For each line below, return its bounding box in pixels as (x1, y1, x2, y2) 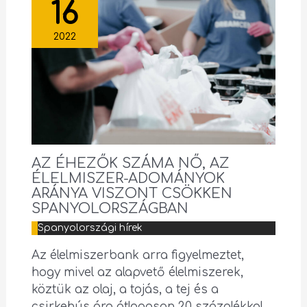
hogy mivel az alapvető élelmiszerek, (31, 266, 243, 280)
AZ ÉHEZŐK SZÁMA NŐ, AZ (31, 156, 230, 172)
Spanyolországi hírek (37, 223, 143, 234)
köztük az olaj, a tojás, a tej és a (31, 283, 219, 297)
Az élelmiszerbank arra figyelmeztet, (31, 249, 244, 262)
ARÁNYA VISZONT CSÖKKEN (31, 186, 232, 202)
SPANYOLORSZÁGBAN (31, 201, 188, 217)
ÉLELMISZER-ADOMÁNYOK (31, 171, 225, 187)
